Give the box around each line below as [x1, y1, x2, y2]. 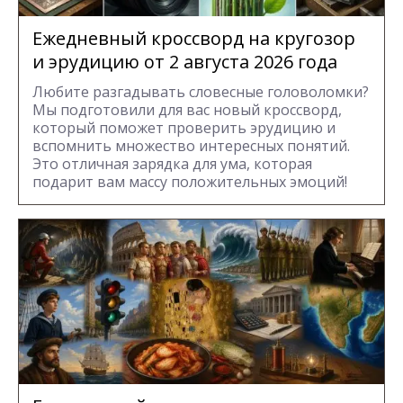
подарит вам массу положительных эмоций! [32, 171, 347, 192]
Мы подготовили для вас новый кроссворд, [32, 99, 342, 120]
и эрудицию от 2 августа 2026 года [32, 49, 337, 74]
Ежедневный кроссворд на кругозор [32, 25, 355, 50]
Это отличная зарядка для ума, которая [32, 153, 312, 174]
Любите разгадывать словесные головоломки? [32, 81, 369, 102]
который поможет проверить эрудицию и [32, 117, 336, 138]
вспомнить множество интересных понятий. [32, 135, 350, 156]
